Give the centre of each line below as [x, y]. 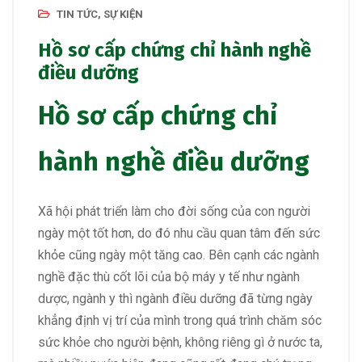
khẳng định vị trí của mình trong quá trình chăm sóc [180, 320]
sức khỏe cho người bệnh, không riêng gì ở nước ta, [180, 342]
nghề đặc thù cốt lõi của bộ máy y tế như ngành [169, 276]
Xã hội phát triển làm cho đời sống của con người [174, 211]
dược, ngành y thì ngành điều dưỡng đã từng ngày [175, 298]
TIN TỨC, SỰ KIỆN [100, 14]
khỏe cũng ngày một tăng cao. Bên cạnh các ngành [179, 255]
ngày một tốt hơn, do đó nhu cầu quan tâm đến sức [179, 233]
